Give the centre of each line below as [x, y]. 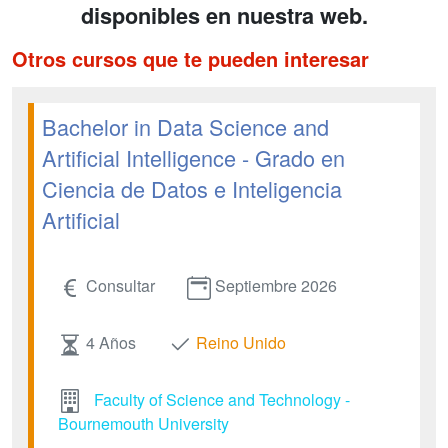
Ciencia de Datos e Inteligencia [192, 188]
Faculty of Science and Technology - [222, 399]
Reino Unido [241, 342]
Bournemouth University [143, 424]
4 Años [111, 342]
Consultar [120, 285]
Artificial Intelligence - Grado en [193, 157]
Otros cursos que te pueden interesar [190, 58]
